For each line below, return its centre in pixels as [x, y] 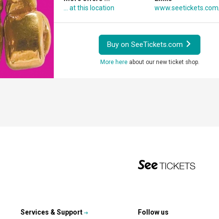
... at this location [89, 8]
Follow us [153, 212]
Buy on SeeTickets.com [146, 44]
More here [114, 62]
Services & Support [52, 212]
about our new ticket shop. [163, 62]
